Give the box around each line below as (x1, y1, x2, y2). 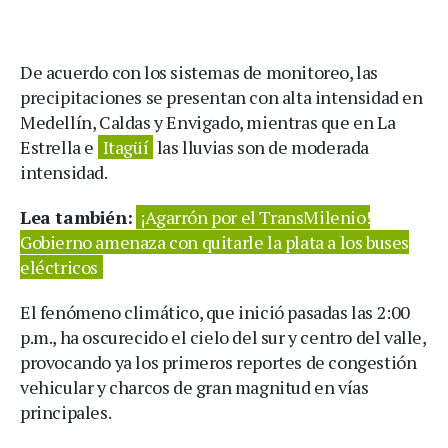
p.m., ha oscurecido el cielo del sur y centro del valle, (20, 324, 426, 349)
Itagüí (102, 134, 149, 159)
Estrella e (20, 134, 98, 159)
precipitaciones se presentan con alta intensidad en (20, 84, 423, 109)
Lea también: (20, 204, 133, 229)
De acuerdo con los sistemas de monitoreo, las (20, 59, 379, 84)
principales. (20, 399, 112, 424)
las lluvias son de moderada (153, 134, 370, 159)
